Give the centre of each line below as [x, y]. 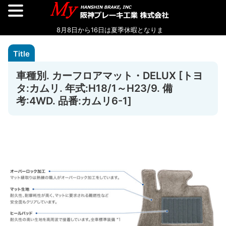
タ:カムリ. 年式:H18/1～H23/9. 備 [94, 88]
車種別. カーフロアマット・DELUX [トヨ [109, 76]
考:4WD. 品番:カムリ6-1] [74, 101]
